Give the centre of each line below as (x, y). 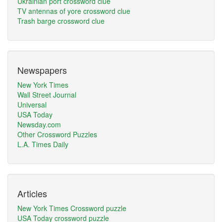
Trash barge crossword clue (61, 21)
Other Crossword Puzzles (57, 134)
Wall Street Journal (47, 95)
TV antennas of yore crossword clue (74, 11)
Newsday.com (39, 124)
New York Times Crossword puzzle (72, 208)
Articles (32, 193)
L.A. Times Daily (43, 144)
